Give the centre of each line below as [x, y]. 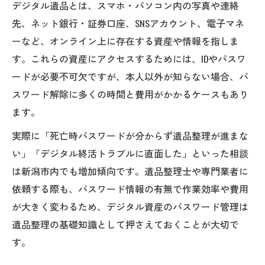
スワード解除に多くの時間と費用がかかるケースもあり [130, 94]
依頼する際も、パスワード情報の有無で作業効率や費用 [130, 188]
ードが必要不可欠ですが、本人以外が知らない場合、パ [130, 76]
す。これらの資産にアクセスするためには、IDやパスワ [129, 58]
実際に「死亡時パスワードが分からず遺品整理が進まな [130, 135]
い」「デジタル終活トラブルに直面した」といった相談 [130, 153]
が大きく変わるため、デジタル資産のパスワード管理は [130, 206]
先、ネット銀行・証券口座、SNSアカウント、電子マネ [128, 23]
